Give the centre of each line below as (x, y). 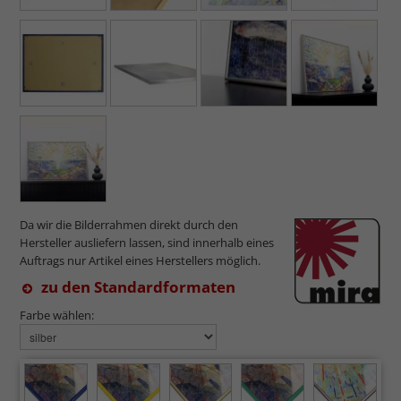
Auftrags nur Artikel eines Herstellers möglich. (140, 260)
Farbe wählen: (57, 315)
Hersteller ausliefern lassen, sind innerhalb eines (147, 242)
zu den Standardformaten (138, 286)
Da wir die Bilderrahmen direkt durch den (129, 224)
